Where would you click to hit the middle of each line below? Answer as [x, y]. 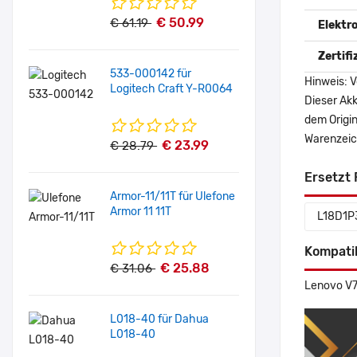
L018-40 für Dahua [160, 319]
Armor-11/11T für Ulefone [173, 196]
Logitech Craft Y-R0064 [172, 89]
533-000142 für [151, 74]
